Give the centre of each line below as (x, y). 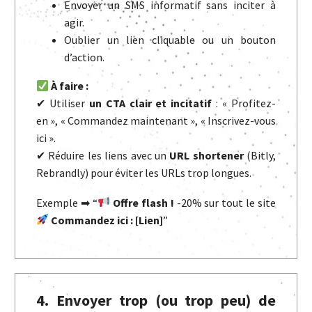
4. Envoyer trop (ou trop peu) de (156, 301)
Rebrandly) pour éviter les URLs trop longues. (144, 173)
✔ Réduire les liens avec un (103, 156)
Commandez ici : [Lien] (107, 220)
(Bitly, (259, 156)
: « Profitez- (244, 103)
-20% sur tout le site (225, 202)
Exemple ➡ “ (67, 202)
